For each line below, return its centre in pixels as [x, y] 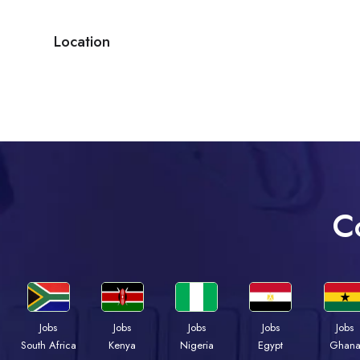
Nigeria [196, 346]
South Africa [48, 346]
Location [82, 42]
